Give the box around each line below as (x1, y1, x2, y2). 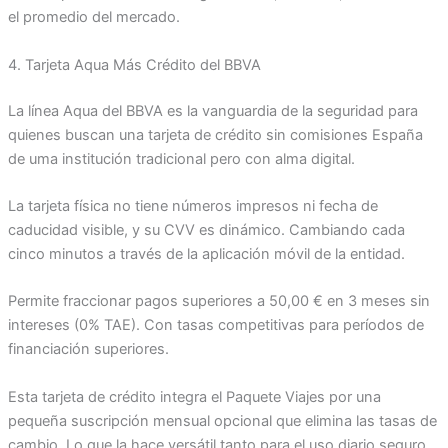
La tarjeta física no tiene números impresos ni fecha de (7, 196, 378, 215)
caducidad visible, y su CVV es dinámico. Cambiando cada (7, 220, 405, 239)
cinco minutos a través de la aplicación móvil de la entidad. (7, 244, 405, 263)
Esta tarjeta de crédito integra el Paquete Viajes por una (7, 387, 381, 406)
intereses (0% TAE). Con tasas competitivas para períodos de (7, 316, 424, 335)
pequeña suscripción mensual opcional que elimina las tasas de (7, 411, 437, 430)
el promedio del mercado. (7, 8, 180, 27)
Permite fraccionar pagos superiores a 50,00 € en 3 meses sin (7, 292, 430, 311)
